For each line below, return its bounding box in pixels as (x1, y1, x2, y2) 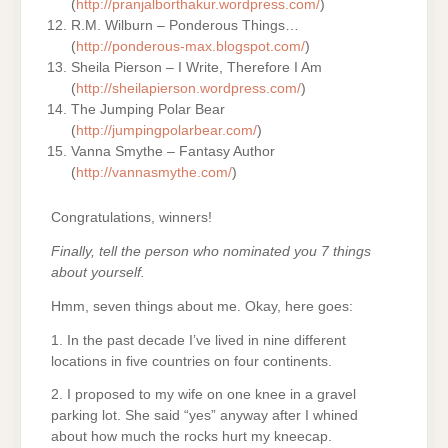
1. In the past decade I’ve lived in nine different (51, 332, 346, 348)
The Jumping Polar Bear (71, 102, 226, 118)
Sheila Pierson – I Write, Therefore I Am (71, 60, 323, 76)
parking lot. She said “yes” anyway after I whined (51, 408, 358, 424)
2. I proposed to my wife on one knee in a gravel (51, 387, 356, 403)
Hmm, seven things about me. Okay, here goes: (51, 298, 353, 314)
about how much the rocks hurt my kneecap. (51, 429, 332, 445)
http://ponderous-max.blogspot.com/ (76, 39, 306, 55)
